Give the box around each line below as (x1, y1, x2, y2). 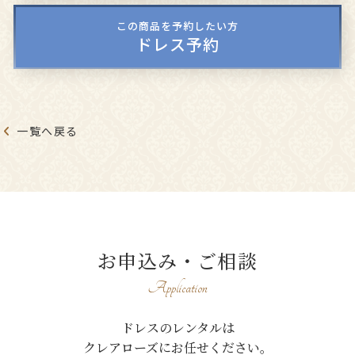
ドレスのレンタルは (120, 319, 235, 338)
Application (147, 278, 208, 298)
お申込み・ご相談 (97, 246, 258, 275)
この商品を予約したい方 (116, 18, 239, 34)
